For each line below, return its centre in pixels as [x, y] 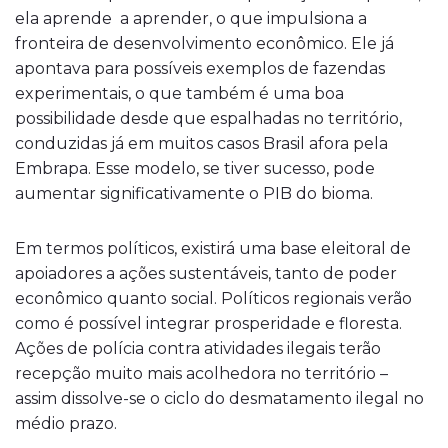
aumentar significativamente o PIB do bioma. [194, 193]
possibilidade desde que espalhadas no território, [208, 118]
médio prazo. [66, 423]
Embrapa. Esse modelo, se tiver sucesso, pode [195, 168]
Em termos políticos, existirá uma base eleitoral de [213, 248]
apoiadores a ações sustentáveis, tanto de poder [206, 273]
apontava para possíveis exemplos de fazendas [200, 68]
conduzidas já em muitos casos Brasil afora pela [201, 143]
